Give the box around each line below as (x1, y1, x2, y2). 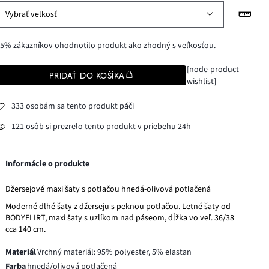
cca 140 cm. (5, 223, 46, 235)
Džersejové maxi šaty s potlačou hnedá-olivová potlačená (5, 183, 211, 195)
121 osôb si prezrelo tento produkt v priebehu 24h (11, 121, 192, 133)
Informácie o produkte (5, 157, 90, 170)
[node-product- (186, 63, 241, 76)
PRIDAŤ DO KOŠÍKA (49, 70, 125, 80)
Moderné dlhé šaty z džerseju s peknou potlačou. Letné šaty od (5, 200, 231, 213)
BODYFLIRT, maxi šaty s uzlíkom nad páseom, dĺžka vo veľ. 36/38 (5, 211, 235, 224)
